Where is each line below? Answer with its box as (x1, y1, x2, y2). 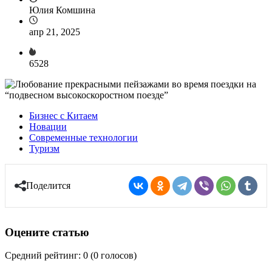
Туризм (29, 143, 59, 154)
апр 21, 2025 (29, 26, 80, 37)
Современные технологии (29, 132, 138, 143)
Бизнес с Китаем (29, 110, 98, 121)
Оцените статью (5, 225, 89, 239)
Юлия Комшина (29, 4, 95, 15)
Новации (29, 121, 67, 132)
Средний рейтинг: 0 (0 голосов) (5, 250, 137, 261)
